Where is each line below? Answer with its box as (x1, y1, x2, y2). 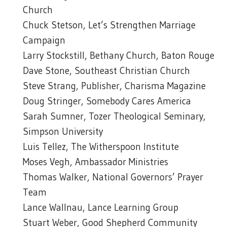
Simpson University (23, 126, 103, 137)
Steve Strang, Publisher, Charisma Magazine (23, 80, 206, 92)
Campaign (23, 34, 65, 46)
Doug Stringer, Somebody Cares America (23, 95, 191, 107)
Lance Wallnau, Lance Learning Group (23, 202, 178, 213)
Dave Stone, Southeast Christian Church (23, 65, 190, 77)
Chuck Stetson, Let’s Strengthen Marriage (23, 19, 196, 31)
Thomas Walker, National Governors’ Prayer (23, 171, 203, 183)
